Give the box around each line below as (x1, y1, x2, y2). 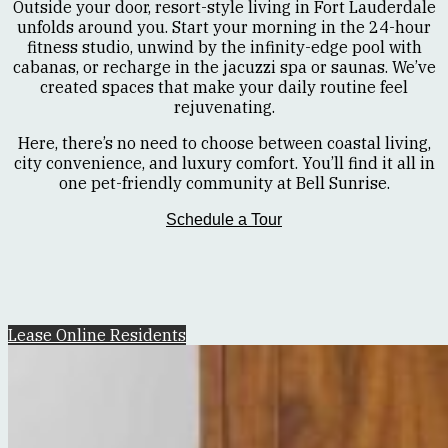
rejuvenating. (173, 97, 275, 118)
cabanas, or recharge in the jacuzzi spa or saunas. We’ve (12, 57, 436, 78)
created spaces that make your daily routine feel (40, 77, 408, 98)
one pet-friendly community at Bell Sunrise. (58, 173, 390, 194)
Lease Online (8, 325, 110, 346)
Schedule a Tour (166, 211, 282, 229)
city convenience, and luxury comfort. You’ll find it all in (13, 153, 435, 174)
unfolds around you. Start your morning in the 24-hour (17, 17, 431, 38)
